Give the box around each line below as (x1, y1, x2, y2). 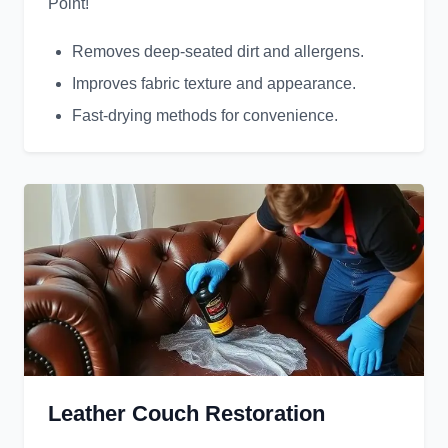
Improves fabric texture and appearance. (72, 75, 356, 93)
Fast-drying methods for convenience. (72, 107, 338, 125)
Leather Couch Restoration (48, 401, 325, 427)
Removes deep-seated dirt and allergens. (72, 43, 364, 61)
